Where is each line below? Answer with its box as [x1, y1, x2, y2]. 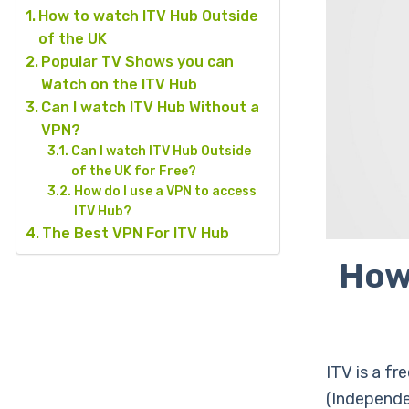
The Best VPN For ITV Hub [42, 225, 230, 242]
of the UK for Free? [70, 163, 196, 179]
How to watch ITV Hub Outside [38, 7, 259, 25]
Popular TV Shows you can [41, 53, 235, 70]
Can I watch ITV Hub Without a [41, 99, 260, 116]
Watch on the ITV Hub [41, 76, 198, 93]
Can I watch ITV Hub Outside [70, 143, 251, 159]
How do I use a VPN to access [73, 184, 257, 199]
